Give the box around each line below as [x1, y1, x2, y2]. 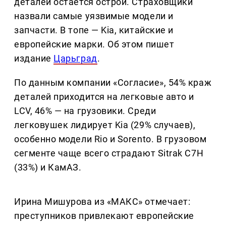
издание [14, 53, 54, 64]
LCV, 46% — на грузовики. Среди [14, 105, 156, 117]
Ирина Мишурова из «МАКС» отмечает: [14, 196, 191, 207]
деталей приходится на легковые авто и [14, 91, 194, 102]
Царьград [53, 53, 97, 64]
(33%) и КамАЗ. [14, 162, 82, 173]
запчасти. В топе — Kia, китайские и [14, 25, 174, 36]
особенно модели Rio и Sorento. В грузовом [14, 134, 207, 145]
